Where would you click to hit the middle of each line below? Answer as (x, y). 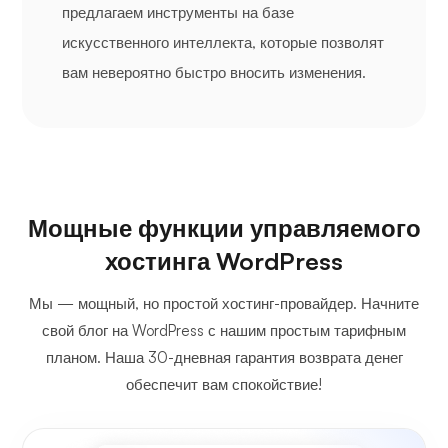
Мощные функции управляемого (224, 227)
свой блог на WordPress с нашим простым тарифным (224, 330)
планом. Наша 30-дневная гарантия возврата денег (224, 357)
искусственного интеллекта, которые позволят (223, 42)
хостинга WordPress (224, 260)
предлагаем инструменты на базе (178, 12)
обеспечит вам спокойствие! (224, 384)
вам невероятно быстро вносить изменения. (214, 72)
